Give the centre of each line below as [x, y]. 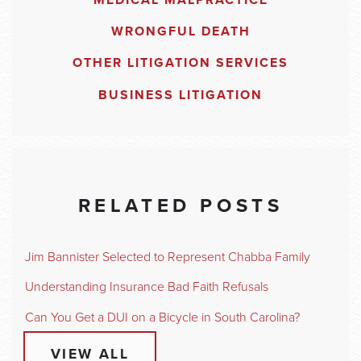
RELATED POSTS [180, 206]
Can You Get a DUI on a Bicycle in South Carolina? [162, 318]
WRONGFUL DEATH [180, 32]
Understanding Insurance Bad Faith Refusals [147, 287]
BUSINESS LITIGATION [180, 95]
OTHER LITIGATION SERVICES [180, 63]
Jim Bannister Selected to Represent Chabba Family [168, 257]
